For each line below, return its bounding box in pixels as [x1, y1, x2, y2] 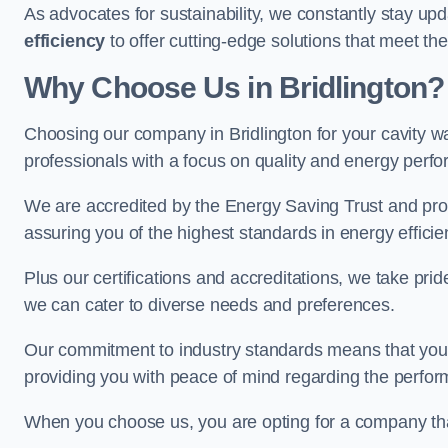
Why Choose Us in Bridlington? [24, 71, 444, 104]
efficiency [24, 31, 106, 51]
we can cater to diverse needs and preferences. [24, 295, 395, 315]
